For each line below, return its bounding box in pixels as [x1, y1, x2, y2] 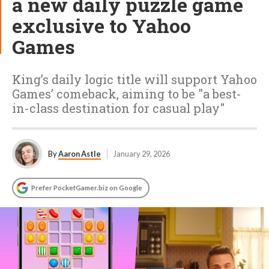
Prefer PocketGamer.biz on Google [31, 184, 142, 192]
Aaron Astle [58, 149, 101, 159]
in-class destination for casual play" [12, 100, 225, 116]
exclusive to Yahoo [12, 13, 191, 38]
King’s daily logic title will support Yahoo [12, 71, 257, 87]
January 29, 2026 [113, 149, 170, 159]
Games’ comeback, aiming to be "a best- [12, 86, 241, 101]
